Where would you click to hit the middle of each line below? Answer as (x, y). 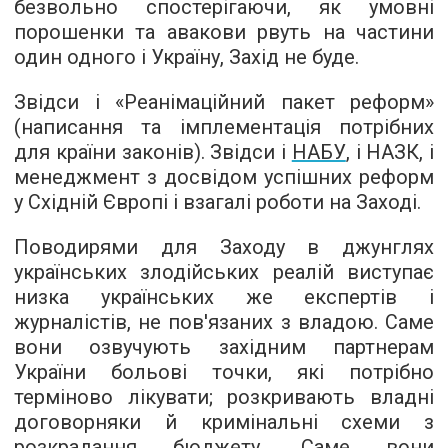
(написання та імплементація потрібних (224, 127)
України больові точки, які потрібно (224, 372)
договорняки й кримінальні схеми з (224, 422)
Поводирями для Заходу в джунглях (224, 247)
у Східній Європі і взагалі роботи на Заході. (217, 202)
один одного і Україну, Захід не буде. (186, 57)
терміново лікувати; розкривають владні (224, 397)
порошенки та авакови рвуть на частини (224, 32)
